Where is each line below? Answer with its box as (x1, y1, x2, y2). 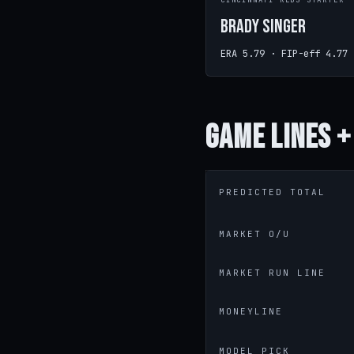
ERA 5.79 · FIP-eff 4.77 (220, 47, 348, 60)
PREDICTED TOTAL (219, 186, 326, 198)
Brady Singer (220, 15, 306, 38)
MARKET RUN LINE (219, 267, 326, 278)
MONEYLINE (219, 306, 283, 317)
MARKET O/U (219, 228, 290, 239)
